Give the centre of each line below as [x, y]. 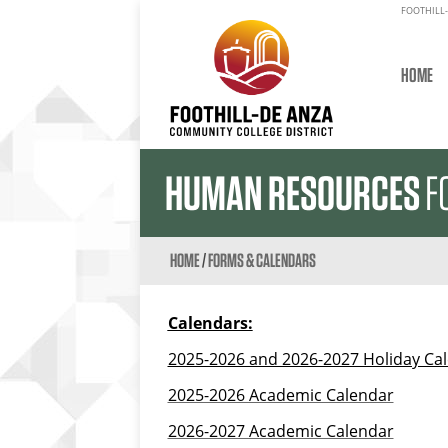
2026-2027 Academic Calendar [280, 431]
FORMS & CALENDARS [261, 261]
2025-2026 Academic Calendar [280, 395]
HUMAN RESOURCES [292, 193]
